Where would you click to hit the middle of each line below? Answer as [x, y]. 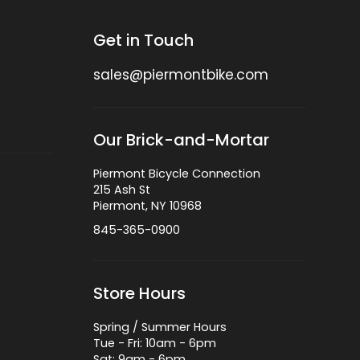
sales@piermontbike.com [180, 75]
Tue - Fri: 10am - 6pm [154, 344]
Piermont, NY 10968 [147, 206]
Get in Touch [143, 41]
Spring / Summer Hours [160, 327]
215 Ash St [121, 190]
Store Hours [139, 294]
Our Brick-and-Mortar [181, 140]
